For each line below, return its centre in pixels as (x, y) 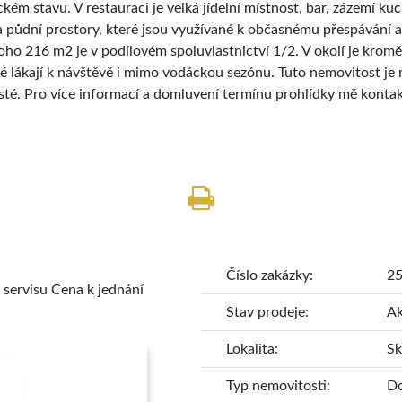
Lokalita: (252, 350)
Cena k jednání (97, 290)
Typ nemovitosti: (278, 386)
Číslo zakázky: (270, 276)
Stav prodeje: (267, 313)
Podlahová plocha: (280, 268)
